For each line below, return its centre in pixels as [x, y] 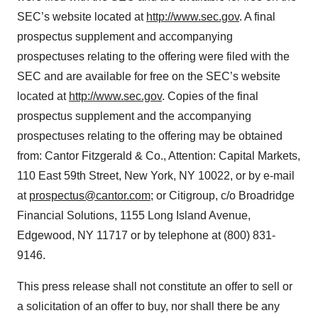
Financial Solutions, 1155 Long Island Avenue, [134, 215]
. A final [257, 17]
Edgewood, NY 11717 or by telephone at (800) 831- [146, 235]
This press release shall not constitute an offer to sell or [155, 286]
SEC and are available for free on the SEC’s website [149, 76]
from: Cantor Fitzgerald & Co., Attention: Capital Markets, [159, 156]
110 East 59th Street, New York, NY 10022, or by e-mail [156, 176]
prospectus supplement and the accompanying [134, 116]
